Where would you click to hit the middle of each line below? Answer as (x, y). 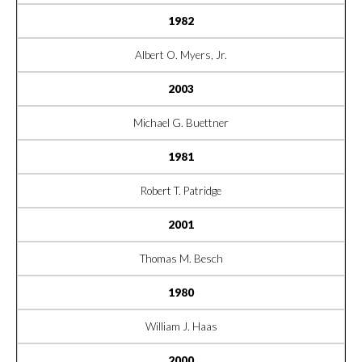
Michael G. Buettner (181, 122)
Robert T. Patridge (181, 190)
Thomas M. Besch (181, 258)
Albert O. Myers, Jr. (181, 55)
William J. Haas (181, 326)
